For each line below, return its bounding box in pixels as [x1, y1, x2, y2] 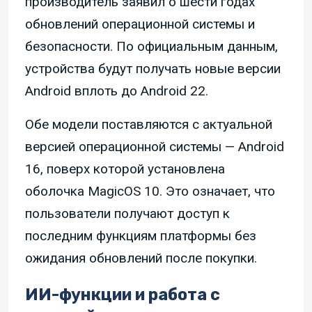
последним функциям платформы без [25, 228, 256, 244]
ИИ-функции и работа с [25, 285, 220, 305]
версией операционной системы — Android [25, 139, 284, 155]
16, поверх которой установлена [25, 161, 225, 178]
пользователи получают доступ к [25, 205, 230, 222]
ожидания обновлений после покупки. [25, 250, 257, 267]
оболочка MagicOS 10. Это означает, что [25, 183, 275, 200]
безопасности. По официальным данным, [25, 38, 278, 55]
